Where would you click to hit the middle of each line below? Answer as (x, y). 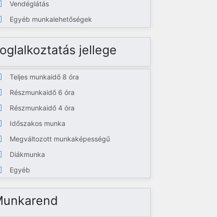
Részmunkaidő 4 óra (42, 108)
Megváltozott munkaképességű (60, 139)
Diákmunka (28, 154)
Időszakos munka (38, 123)
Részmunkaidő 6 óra (42, 92)
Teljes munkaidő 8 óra (45, 77)
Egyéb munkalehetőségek (51, 19)
